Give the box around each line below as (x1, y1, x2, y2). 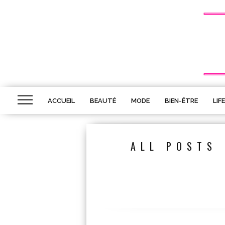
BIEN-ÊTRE (165, 97, 198, 104)
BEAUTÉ (90, 97, 116, 104)
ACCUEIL (48, 97, 75, 104)
